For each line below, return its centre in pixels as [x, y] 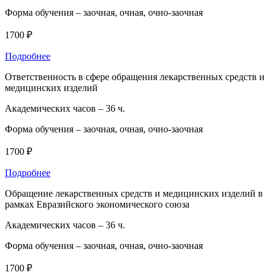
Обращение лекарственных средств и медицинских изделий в [134, 193]
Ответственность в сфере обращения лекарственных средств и [135, 76]
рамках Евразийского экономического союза [97, 204]
